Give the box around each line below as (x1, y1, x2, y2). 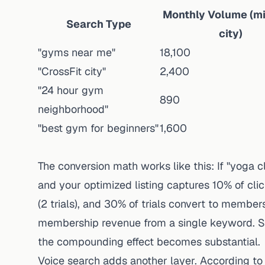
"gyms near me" (38, 46, 115, 59)
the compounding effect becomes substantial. (38, 235, 260, 248)
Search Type (66, 17, 131, 31)
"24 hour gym (38, 83, 104, 97)
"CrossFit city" (38, 64, 106, 78)
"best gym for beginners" (38, 121, 159, 135)
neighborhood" (38, 102, 108, 116)
